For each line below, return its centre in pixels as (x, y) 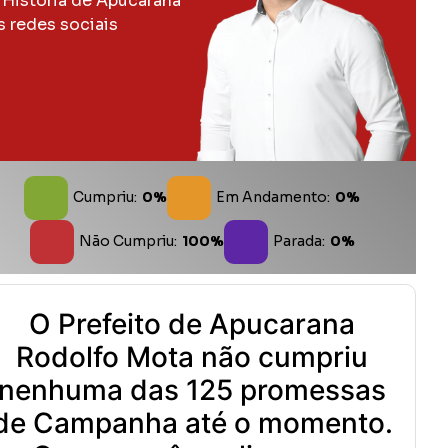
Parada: (298, 241)
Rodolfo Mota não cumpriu (192, 356)
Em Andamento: (273, 197)
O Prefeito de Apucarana (192, 323)
